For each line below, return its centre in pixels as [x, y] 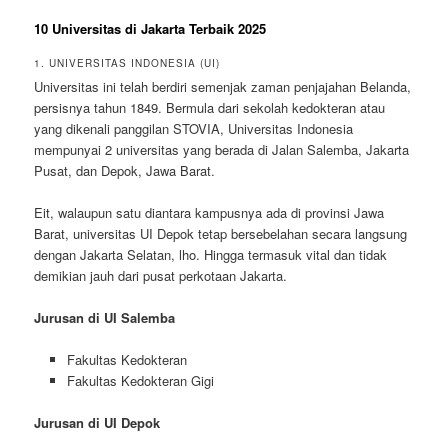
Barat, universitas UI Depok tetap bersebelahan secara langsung [221, 233]
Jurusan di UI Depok [97, 423]
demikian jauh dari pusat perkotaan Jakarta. [161, 275]
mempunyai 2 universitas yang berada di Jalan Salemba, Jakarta [222, 149]
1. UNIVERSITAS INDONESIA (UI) [127, 62]
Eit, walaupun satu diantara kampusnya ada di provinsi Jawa [209, 212]
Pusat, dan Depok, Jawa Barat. [125, 170]
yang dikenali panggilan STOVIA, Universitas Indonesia [194, 128]
